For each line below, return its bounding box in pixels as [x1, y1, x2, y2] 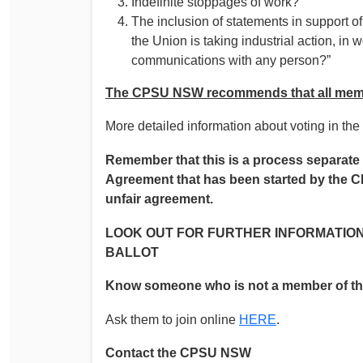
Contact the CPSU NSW [105, 346, 251, 361]
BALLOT [105, 245, 159, 259]
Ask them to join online [105, 312, 239, 327]
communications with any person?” [131, 53, 331, 67]
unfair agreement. [105, 191, 213, 206]
